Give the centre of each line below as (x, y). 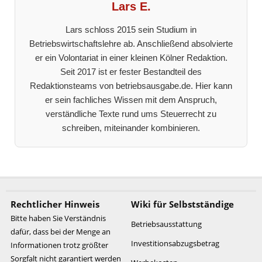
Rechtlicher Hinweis (55, 204)
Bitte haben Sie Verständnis (58, 218)
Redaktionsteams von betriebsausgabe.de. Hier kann (131, 85)
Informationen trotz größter (59, 245)
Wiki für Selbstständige (182, 204)
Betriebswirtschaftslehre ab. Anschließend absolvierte (131, 43)
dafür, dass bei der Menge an (61, 231)
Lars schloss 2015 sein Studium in (131, 29)
